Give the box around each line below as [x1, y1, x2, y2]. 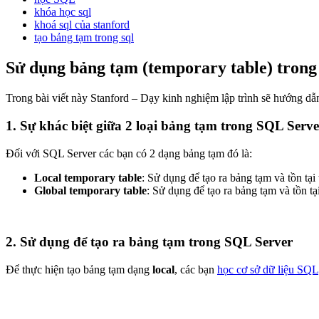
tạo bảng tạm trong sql [34, 31, 134, 44]
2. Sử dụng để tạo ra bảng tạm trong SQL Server [6, 234, 293, 250]
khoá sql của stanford [34, 19, 130, 31]
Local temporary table [34, 171, 142, 184]
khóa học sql [34, 6, 91, 19]
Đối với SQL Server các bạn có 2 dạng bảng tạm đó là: [6, 147, 252, 159]
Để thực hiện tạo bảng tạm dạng [6, 263, 152, 276]
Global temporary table [34, 184, 147, 197]
